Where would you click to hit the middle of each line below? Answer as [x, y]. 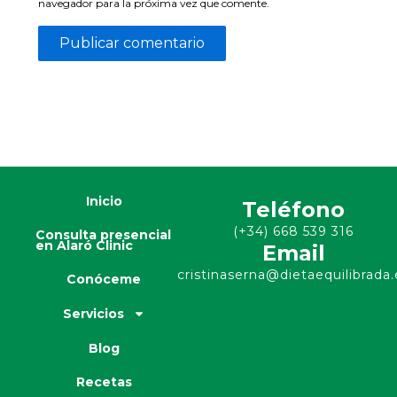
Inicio [104, 201]
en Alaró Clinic [84, 245]
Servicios [93, 314]
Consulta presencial [103, 235]
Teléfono [293, 210]
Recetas [104, 382]
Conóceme [104, 279]
